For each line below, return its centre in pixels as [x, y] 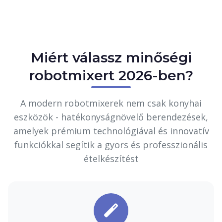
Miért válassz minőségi [111, 57]
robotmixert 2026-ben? [111, 75]
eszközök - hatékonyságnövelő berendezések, [111, 117]
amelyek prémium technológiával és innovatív [111, 131]
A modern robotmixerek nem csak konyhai [111, 103]
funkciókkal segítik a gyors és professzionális [111, 144]
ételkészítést [111, 158]
